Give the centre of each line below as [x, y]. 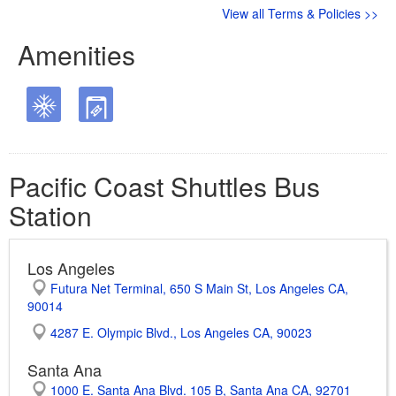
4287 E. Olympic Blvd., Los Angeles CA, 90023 [182, 333]
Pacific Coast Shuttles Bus [164, 187]
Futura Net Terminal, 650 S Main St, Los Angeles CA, [200, 289]
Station [50, 216]
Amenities [76, 55]
